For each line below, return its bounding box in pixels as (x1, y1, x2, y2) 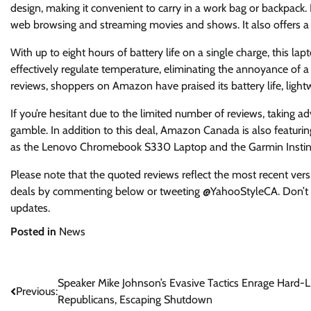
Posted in (10, 225, 59, 238)
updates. (10, 201, 50, 215)
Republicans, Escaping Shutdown (58, 293, 212, 306)
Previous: (16, 285, 58, 298)
